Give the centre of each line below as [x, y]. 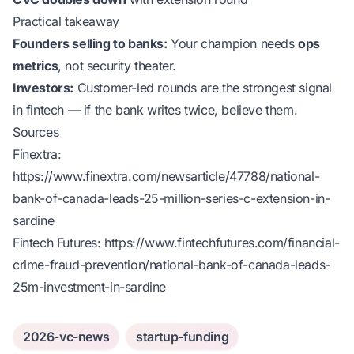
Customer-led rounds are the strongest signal [203, 88]
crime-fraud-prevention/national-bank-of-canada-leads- [171, 265]
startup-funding [183, 337]
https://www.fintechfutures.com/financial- [222, 243]
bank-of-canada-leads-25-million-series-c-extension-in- [171, 198]
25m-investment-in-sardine [90, 287]
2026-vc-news [66, 337]
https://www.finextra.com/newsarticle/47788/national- [166, 176]
